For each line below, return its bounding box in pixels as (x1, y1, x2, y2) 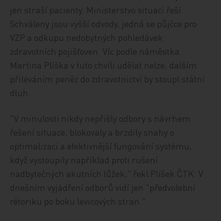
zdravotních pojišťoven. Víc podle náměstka (10, 45, 180, 57)
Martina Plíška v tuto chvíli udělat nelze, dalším (10, 59, 197, 71)
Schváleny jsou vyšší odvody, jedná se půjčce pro (10, 18, 197, 29)
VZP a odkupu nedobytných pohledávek (10, 32, 163, 43)
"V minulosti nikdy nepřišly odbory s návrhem (10, 112, 191, 124)
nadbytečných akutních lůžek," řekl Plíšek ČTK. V (10, 168, 204, 179)
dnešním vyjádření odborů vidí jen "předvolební (10, 182, 196, 193)
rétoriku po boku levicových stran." (10, 195, 147, 207)
